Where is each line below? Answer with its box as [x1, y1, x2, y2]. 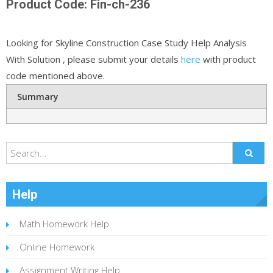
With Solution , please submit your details [6, 52, 181, 65]
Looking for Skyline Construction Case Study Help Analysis [6, 36, 247, 49]
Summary [17, 90, 59, 102]
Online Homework [19, 240, 94, 253]
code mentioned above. [6, 69, 105, 82]
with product [200, 52, 256, 65]
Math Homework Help [19, 217, 109, 230]
